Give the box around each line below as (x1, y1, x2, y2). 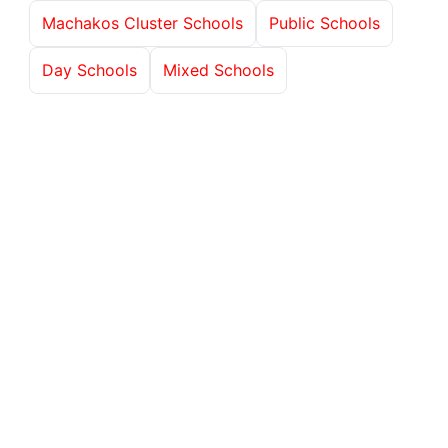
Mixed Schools (163, 59, 274, 80)
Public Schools (269, 12, 380, 33)
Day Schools (42, 59, 137, 80)
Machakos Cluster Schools (42, 12, 243, 33)
